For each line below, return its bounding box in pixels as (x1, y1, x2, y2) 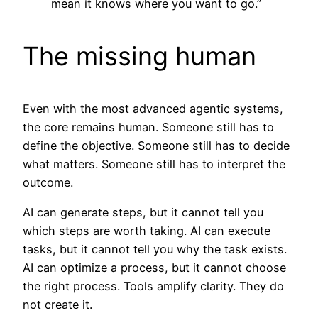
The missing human (23, 40, 256, 72)
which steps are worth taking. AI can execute (23, 223, 270, 238)
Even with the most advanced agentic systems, (23, 101, 283, 116)
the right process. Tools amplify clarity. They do (23, 278, 284, 293)
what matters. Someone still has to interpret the (23, 156, 285, 171)
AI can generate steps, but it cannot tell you (23, 204, 263, 219)
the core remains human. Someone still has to (23, 119, 274, 134)
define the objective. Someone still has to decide (23, 138, 290, 153)
